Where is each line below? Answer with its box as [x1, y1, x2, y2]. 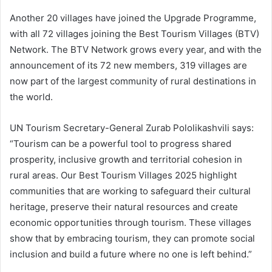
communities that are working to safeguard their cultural [10, 185, 251, 197]
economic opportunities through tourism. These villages [10, 216, 251, 228]
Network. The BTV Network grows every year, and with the [10, 43, 262, 55]
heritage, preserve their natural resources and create [10, 200, 238, 212]
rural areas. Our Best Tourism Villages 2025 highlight [10, 169, 237, 181]
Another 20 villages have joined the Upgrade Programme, [10, 12, 256, 24]
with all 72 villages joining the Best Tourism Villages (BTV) [10, 27, 259, 39]
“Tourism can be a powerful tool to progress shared [10, 137, 231, 149]
